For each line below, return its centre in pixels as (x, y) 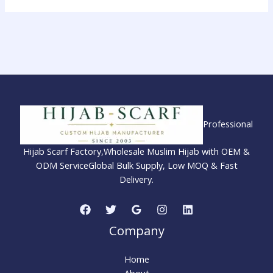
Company (136, 231)
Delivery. (136, 179)
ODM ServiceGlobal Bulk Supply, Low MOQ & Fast (136, 165)
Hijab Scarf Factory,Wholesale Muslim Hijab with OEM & (136, 151)
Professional (228, 123)
